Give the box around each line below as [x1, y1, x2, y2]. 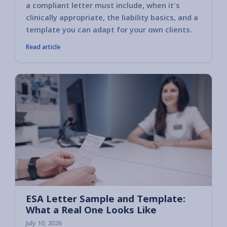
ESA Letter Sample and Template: [26, 192, 185, 205]
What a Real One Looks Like [26, 203, 157, 216]
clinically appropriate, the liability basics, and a [26, 12, 198, 22]
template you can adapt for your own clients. [26, 24, 192, 34]
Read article [26, 42, 60, 51]
